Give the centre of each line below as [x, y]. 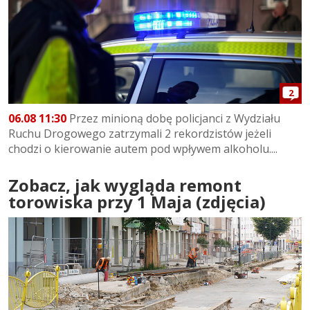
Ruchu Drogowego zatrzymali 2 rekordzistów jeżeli [140, 133]
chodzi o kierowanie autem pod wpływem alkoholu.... [143, 148]
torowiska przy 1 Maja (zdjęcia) [137, 201]
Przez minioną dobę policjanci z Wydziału [173, 118]
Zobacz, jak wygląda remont [125, 185]
